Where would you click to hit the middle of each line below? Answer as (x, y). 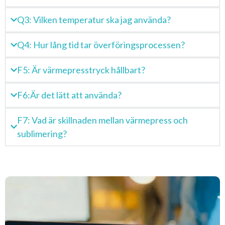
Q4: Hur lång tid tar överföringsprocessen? (101, 44)
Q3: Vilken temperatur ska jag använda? (94, 19)
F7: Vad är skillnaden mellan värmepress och (102, 120)
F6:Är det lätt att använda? (69, 95)
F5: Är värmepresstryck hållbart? (81, 70)
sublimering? (42, 133)
